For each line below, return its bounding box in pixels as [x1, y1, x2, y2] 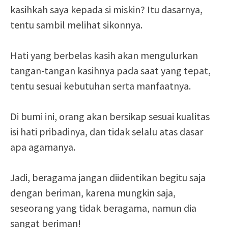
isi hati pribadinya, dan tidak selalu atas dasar [10, 125, 203, 138]
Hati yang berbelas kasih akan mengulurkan [10, 49, 198, 62]
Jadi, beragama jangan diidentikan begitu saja [10, 171, 206, 184]
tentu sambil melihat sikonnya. [10, 18, 142, 32]
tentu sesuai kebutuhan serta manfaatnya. [10, 79, 191, 93]
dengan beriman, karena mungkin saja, [10, 186, 176, 199]
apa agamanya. [10, 140, 75, 154]
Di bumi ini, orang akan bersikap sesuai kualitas [10, 110, 210, 123]
